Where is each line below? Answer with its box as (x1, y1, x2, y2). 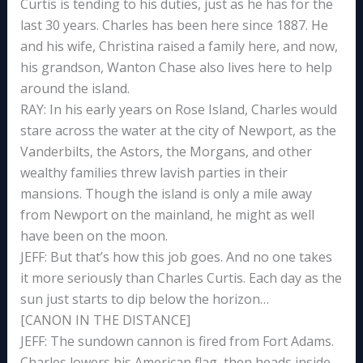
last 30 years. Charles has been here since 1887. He (19, 16, 328, 35)
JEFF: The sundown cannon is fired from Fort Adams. (19, 332, 334, 351)
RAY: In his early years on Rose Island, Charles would (19, 100, 337, 119)
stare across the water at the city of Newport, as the (19, 122, 336, 140)
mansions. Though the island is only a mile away (19, 185, 312, 203)
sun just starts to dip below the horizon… (19, 290, 269, 309)
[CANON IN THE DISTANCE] (19, 311, 190, 330)
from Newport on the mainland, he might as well (19, 206, 314, 224)
